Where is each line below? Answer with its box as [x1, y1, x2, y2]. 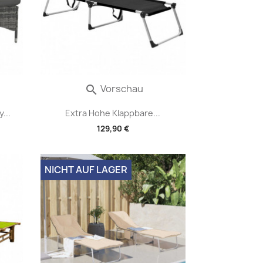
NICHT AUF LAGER [44, 163, 127, 176]
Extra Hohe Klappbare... [65, 107, 161, 119]
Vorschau [98, 82, 143, 95]
